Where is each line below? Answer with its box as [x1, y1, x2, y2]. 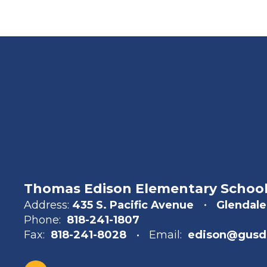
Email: [149, 228, 182, 241]
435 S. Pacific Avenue [72, 198, 194, 212]
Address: [24, 198, 69, 212]
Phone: [24, 213, 61, 226]
